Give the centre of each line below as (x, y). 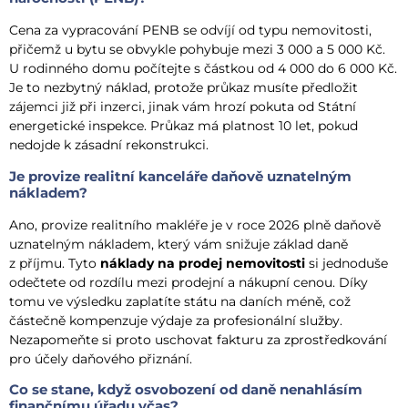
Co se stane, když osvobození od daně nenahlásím (186, 390)
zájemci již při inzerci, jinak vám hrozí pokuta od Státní (183, 107)
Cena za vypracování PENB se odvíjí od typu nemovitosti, (190, 31)
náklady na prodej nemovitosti (203, 263)
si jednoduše (347, 263)
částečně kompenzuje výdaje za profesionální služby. (176, 320)
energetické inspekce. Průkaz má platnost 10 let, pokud (184, 126)
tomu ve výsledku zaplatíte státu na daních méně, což (180, 301)
